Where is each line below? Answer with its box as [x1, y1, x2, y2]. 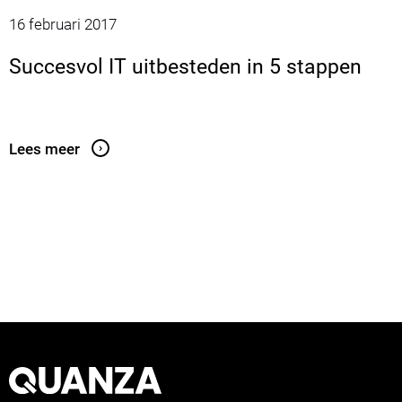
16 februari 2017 [9, 14, 117, 33]
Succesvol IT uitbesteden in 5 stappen [9, 54, 362, 79]
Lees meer [9, 139, 80, 158]
